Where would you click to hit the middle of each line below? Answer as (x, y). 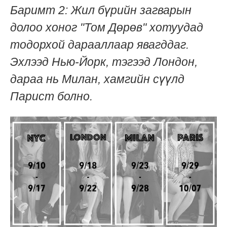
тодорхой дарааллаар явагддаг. (100, 44)
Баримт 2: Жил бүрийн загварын (101, 10)
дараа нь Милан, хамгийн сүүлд (97, 79)
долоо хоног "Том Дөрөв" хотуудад (107, 27)
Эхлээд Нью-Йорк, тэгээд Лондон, (104, 62)
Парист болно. (51, 96)
